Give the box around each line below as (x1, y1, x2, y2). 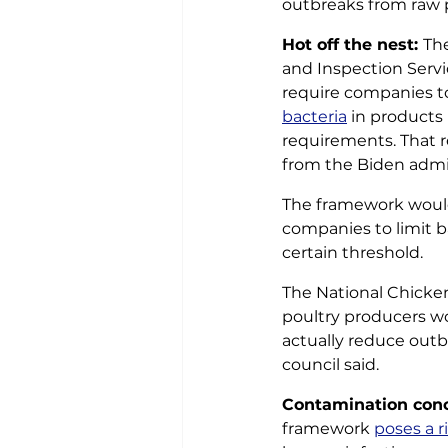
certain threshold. (282, 243, 427, 262)
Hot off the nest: (282, 35, 423, 54)
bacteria (282, 107, 347, 126)
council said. (282, 355, 383, 374)
